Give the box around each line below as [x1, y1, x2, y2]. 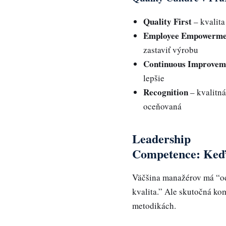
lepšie [143, 72, 165, 84]
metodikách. [132, 199, 176, 211]
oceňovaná [143, 100, 182, 112]
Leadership [132, 130, 191, 148]
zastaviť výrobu [143, 44, 199, 56]
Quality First [143, 15, 192, 28]
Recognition [143, 86, 189, 99]
